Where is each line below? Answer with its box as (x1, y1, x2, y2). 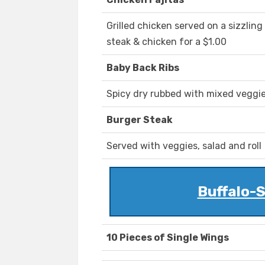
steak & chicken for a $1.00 (106, 36, 227, 48)
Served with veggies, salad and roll (106, 140, 261, 152)
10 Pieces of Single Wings (106, 232, 229, 244)
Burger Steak (106, 114, 173, 126)
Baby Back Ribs (106, 62, 179, 74)
